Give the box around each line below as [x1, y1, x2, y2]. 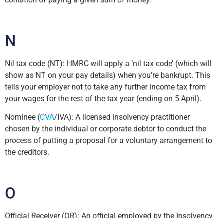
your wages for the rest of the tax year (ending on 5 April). [5, 94, 201, 103]
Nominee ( [5, 112, 40, 122]
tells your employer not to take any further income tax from [5, 82, 206, 91]
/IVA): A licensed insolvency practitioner [54, 112, 190, 122]
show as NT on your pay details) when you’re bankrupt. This [5, 71, 210, 80]
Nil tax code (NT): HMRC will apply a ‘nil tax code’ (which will [5, 59, 212, 68]
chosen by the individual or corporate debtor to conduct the [5, 124, 206, 134]
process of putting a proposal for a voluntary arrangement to [5, 136, 212, 145]
